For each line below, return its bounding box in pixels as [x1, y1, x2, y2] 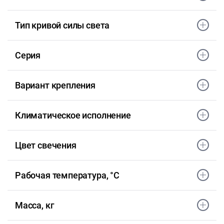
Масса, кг [15, 200, 54, 211]
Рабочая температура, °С [15, 170, 119, 181]
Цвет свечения [15, 140, 76, 151]
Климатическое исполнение [15, 110, 131, 121]
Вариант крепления [15, 80, 95, 91]
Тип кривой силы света [15, 20, 110, 31]
